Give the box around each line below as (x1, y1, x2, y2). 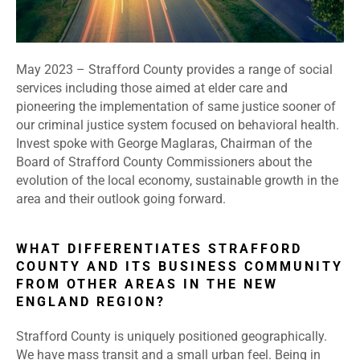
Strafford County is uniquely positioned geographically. (16, 329, 327, 345)
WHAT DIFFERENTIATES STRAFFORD (16, 241, 302, 257)
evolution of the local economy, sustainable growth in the (16, 173, 338, 189)
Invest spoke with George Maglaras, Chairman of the (16, 136, 312, 152)
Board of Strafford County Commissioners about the (16, 154, 312, 170)
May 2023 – (16, 62, 88, 78)
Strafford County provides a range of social (88, 62, 333, 78)
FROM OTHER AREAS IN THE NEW (16, 276, 278, 292)
